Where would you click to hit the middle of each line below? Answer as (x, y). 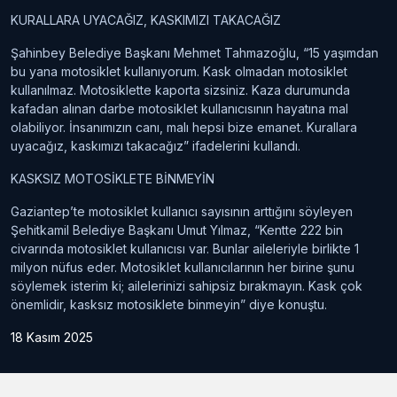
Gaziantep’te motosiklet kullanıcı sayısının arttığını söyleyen (182, 211)
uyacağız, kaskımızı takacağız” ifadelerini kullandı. (156, 145)
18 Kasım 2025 (52, 337)
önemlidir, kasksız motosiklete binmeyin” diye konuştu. (169, 304)
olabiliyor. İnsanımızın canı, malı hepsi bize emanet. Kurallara (184, 127)
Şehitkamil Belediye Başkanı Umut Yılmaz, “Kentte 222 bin (177, 230)
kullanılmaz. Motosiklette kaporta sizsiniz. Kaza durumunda (180, 90)
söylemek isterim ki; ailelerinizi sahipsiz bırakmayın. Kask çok (187, 285)
